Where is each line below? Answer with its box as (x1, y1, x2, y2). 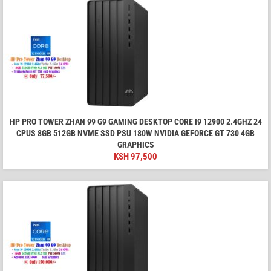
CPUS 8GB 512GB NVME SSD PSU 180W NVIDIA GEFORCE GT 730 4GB (16, 128, 255, 139)
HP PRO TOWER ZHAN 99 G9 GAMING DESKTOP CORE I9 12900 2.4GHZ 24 (9, 117, 262, 127)
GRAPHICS (117, 140, 154, 150)
